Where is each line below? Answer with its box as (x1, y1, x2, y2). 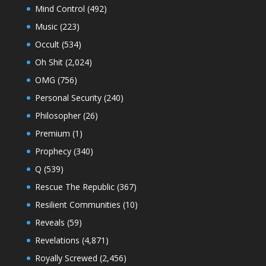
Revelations (34, 234, 80, 246)
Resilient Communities (34, 198, 121, 210)
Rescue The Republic (34, 180, 115, 192)
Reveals (34, 216, 65, 228)
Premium (34, 127, 70, 139)
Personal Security (34, 91, 102, 103)
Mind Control (34, 2, 85, 14)
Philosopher (34, 109, 81, 121)
